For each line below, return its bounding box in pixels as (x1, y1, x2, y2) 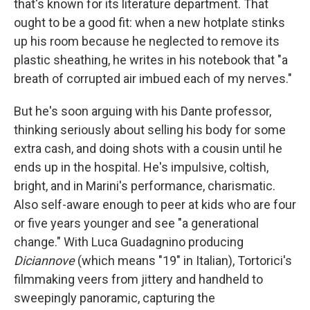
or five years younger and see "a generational (14, 215, 259, 230)
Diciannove (14, 253, 77, 268)
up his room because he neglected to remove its (14, 33, 280, 48)
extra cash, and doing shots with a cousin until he (14, 140, 282, 156)
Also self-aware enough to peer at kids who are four (14, 197, 296, 212)
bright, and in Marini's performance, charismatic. (14, 178, 275, 193)
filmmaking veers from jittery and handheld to (14, 271, 263, 286)
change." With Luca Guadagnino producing (14, 234, 244, 249)
